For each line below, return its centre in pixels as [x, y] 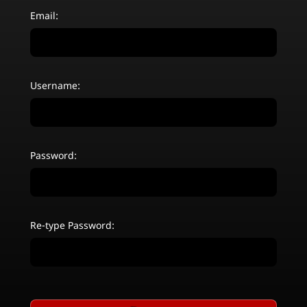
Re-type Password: [72, 225]
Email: [44, 15]
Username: [55, 85]
